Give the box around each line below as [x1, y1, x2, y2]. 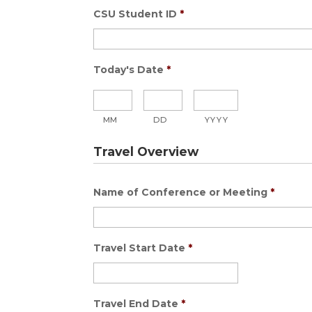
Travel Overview [93, 143, 199, 159]
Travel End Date [93, 297, 179, 310]
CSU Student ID [93, 7, 178, 20]
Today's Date [93, 63, 164, 76]
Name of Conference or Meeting [93, 185, 268, 198]
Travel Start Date [93, 241, 186, 254]
